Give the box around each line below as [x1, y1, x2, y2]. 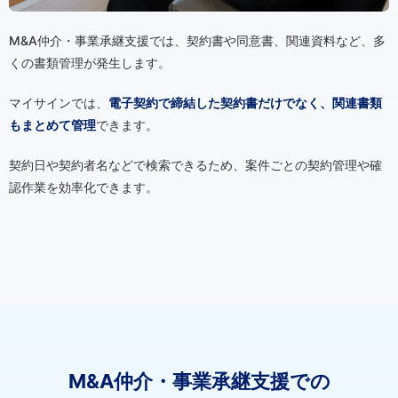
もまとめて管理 [9, 117, 96, 133]
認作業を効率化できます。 [9, 179, 158, 195]
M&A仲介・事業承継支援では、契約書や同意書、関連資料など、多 [9, 33, 386, 49]
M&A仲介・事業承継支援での [68, 370, 330, 394]
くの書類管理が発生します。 [9, 55, 171, 71]
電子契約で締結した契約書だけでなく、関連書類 [108, 95, 382, 111]
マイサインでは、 [9, 95, 108, 111]
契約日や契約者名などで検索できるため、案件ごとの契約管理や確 [9, 157, 382, 173]
